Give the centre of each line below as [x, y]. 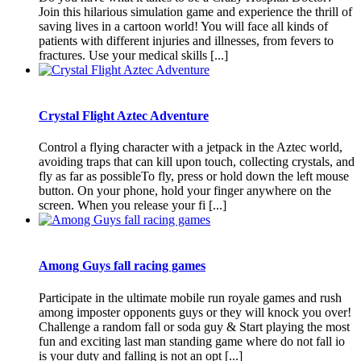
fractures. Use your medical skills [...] [133, 55]
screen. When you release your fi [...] [133, 205]
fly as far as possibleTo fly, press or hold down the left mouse [194, 176]
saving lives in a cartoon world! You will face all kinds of [183, 26]
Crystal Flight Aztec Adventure [124, 115]
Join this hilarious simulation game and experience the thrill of [195, 11]
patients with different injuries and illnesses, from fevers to [186, 40]
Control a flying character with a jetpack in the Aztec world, [191, 147]
